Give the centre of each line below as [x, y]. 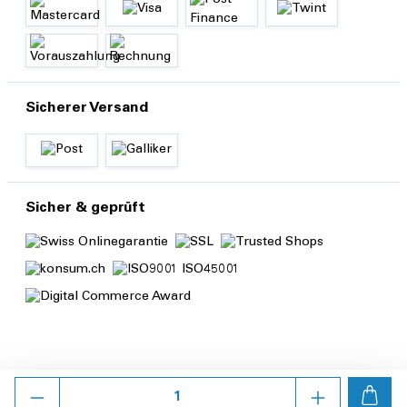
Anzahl [36, 385]
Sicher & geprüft [85, 208]
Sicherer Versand [87, 109]
